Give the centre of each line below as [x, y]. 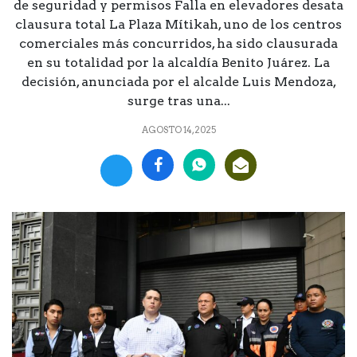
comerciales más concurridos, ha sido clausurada [178, 43]
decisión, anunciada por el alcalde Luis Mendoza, [178, 81]
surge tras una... [178, 100]
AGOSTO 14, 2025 [178, 129]
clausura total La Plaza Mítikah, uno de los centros [178, 24]
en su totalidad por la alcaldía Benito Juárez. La [178, 62]
